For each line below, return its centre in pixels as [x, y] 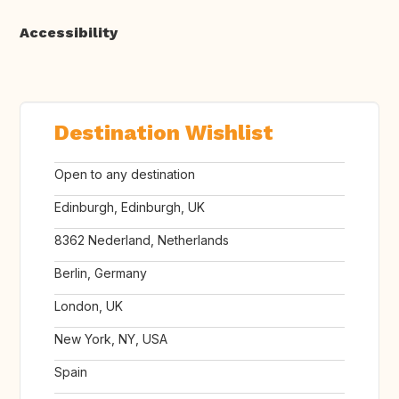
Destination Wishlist [164, 133]
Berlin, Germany [101, 273]
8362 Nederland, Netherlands [142, 240]
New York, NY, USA [111, 339]
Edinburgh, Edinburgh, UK [130, 208]
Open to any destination [125, 175]
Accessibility [69, 33]
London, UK [89, 306]
